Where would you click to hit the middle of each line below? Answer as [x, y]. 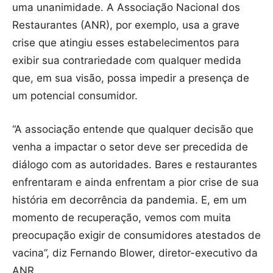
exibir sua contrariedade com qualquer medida [127, 61]
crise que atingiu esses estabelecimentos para [126, 43]
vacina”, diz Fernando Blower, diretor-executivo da [135, 253]
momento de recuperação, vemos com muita [122, 218]
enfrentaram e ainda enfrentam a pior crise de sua [136, 183]
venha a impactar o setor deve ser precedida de [130, 147]
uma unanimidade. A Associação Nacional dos [126, 8]
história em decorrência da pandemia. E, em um [129, 200]
